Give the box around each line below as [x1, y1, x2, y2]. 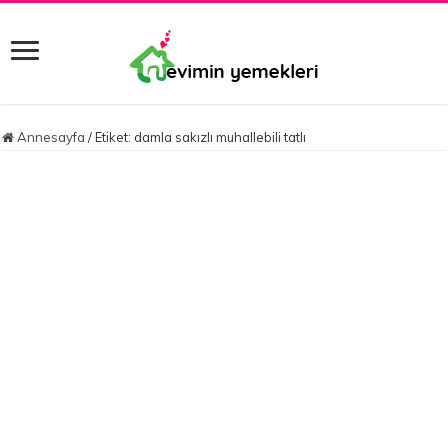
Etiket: [95, 129, 135, 146]
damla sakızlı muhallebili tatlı [134, 129, 307, 146]
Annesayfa [14, 129, 86, 146]
